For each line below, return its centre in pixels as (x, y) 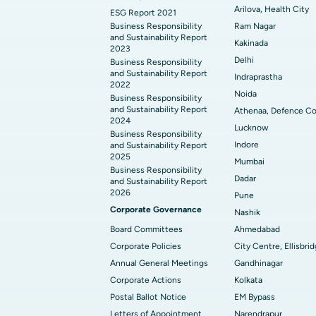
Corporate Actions (146, 280)
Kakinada (251, 43)
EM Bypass (255, 297)
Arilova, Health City (272, 9)
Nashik (247, 212)
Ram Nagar (255, 26)
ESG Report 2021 (143, 13)
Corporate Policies (146, 246)
